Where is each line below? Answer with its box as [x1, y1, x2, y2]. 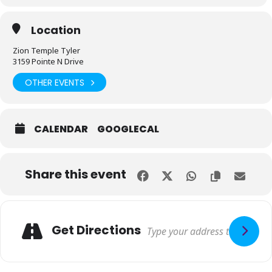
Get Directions [52, 221, 141, 239]
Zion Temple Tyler [13, 45, 80, 56]
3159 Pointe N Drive [13, 56, 84, 67]
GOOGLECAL [97, 122, 159, 136]
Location [31, 22, 81, 38]
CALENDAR [34, 122, 88, 136]
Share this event [24, 166, 126, 183]
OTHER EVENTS [25, 76, 84, 89]
